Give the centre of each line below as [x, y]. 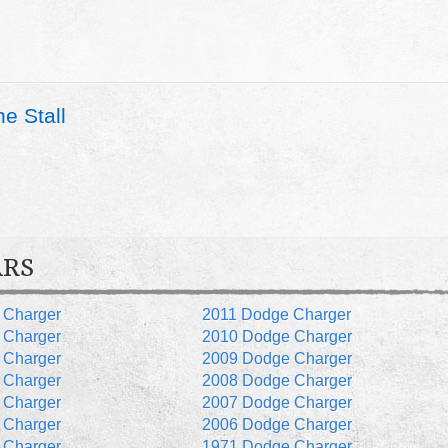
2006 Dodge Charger [276, 425]
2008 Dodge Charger [276, 381]
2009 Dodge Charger [276, 359]
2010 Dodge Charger [276, 337]
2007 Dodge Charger [276, 403]
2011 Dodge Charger [276, 315]
